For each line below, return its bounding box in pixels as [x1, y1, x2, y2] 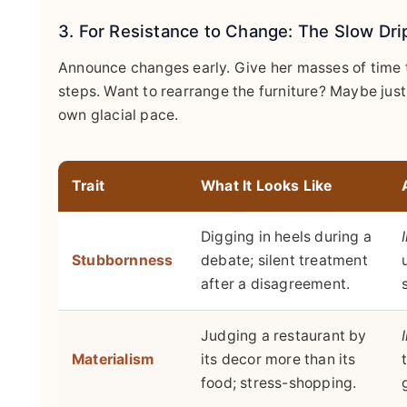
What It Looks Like [201, 176, 333, 194]
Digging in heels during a [201, 227, 372, 245]
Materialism [72, 350, 154, 368]
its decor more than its [201, 350, 356, 368]
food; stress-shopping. [201, 373, 357, 392]
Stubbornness [72, 251, 174, 269]
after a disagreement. [201, 274, 351, 293]
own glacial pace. [58, 106, 179, 124]
